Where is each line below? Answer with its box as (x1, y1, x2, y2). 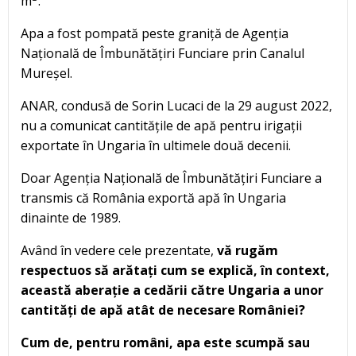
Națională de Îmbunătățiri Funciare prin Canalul (21, 44, 304, 62)
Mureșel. (21, 64, 72, 82)
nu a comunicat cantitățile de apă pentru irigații (21, 116, 302, 134)
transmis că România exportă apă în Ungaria (21, 188, 286, 207)
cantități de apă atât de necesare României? (21, 300, 305, 319)
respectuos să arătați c (21, 261, 167, 279)
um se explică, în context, (167, 261, 330, 279)
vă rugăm (217, 241, 278, 259)
